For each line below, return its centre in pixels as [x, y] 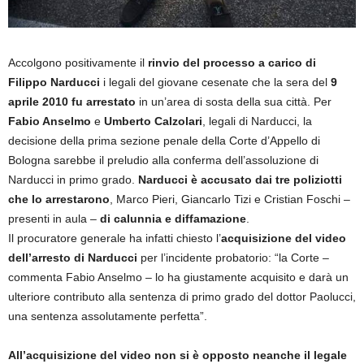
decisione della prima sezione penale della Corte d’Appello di [164, 140]
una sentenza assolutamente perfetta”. [108, 316]
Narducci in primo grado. [73, 179]
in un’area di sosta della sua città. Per [234, 101]
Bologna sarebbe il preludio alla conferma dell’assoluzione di [163, 160]
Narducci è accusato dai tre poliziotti [240, 179]
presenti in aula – [54, 218]
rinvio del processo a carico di [232, 62]
